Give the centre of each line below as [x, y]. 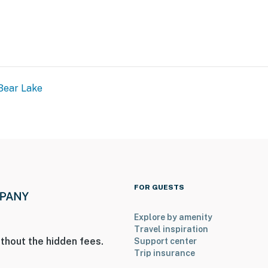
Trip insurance [165, 253]
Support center [165, 241]
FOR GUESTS [159, 188]
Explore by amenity [173, 217]
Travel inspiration [171, 229]
